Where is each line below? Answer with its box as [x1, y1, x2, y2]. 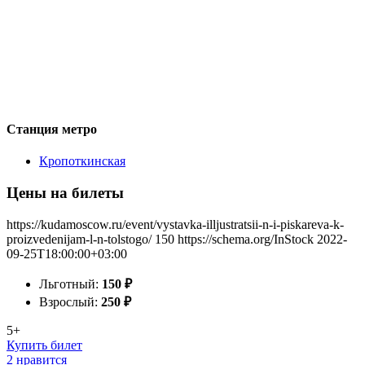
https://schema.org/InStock [178, 231, 314, 246]
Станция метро [7, 121, 97, 136]
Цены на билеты [7, 183, 124, 201]
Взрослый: [39, 294, 101, 309]
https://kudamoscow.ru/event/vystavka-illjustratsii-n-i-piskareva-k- [7, 217, 344, 231]
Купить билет [7, 337, 82, 352]
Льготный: [39, 276, 102, 291]
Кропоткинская [39, 154, 125, 169]
